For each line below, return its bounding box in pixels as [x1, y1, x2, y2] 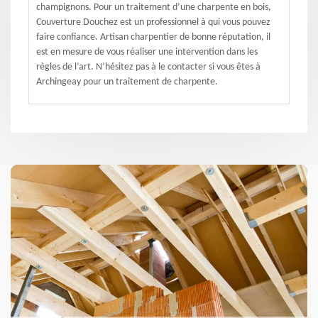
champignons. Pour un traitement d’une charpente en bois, [36, 2, 271, 13]
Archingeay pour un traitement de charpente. [36, 77, 218, 87]
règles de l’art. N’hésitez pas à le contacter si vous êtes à [36, 62, 261, 72]
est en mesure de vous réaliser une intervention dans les [36, 47, 258, 57]
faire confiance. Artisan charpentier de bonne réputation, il [36, 32, 270, 43]
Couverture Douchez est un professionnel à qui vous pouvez [36, 17, 270, 28]
